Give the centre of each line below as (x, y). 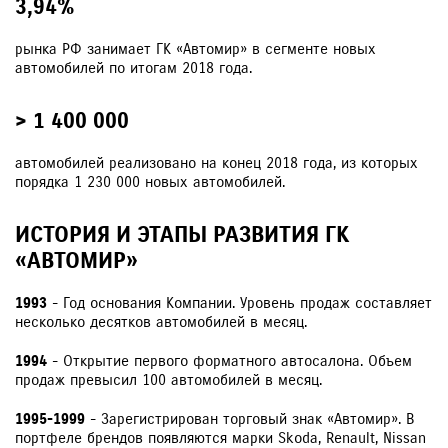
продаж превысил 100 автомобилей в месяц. (168, 380)
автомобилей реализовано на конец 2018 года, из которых (216, 163)
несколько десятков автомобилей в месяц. (161, 322)
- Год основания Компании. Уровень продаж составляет (239, 303)
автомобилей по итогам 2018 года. (133, 68)
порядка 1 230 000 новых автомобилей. (150, 182)
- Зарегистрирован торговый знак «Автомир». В (249, 419)
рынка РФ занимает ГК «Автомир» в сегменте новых (195, 49)
